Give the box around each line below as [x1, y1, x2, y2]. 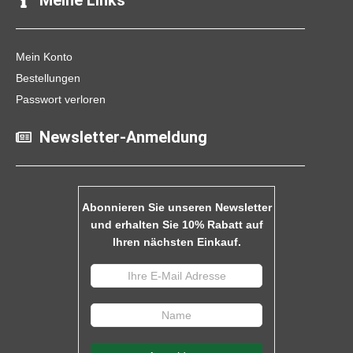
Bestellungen [16, 72, 80, 84]
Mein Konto [16, 50, 72, 63]
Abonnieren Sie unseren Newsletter [81, 200, 272, 214]
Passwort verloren [16, 93, 106, 106]
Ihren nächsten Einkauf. [112, 235, 241, 248]
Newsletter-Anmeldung [39, 127, 207, 147]
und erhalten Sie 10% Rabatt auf [90, 217, 263, 231]
